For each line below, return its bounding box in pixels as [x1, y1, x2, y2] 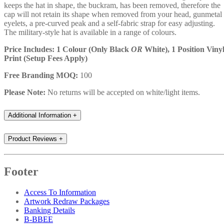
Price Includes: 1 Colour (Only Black [4, 44, 131, 53]
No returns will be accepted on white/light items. [45, 87, 200, 96]
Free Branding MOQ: [4, 70, 78, 79]
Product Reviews [8, 134, 57, 142]
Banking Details [24, 206, 75, 215]
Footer [4, 164, 38, 178]
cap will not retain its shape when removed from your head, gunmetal [4, 9, 222, 18]
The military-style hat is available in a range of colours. [4, 27, 176, 36]
